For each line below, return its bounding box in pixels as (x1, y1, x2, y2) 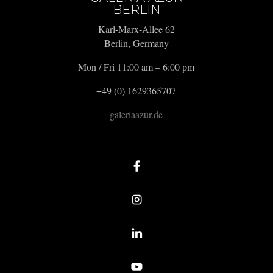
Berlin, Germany (104, 37, 169, 50)
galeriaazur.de (110, 108, 163, 121)
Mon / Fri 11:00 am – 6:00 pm (78, 60, 195, 74)
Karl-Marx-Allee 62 (97, 23, 175, 36)
